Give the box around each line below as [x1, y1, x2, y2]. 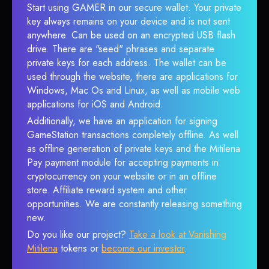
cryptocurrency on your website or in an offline [27, 169, 217, 183]
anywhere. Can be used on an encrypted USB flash [27, 28, 235, 42]
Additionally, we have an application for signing [27, 114, 217, 128]
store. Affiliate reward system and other [27, 183, 187, 197]
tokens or [58, 241, 101, 255]
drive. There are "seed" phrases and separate [27, 42, 214, 56]
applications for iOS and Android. [27, 97, 163, 111]
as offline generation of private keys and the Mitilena [27, 142, 240, 156]
